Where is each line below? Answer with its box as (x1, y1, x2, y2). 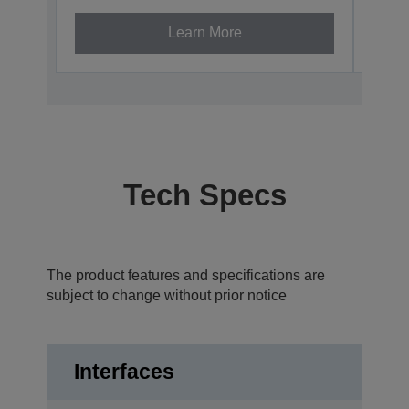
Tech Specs (122, 177, 287, 212)
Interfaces (74, 359, 174, 383)
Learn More (167, 25, 242, 41)
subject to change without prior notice (47, 287, 287, 303)
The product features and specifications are (47, 267, 325, 283)
